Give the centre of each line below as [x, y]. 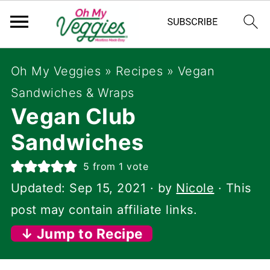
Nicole [195, 188]
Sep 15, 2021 [108, 188]
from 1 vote [119, 166]
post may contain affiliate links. [104, 210]
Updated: [40, 188]
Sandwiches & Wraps [72, 93]
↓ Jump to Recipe [81, 234]
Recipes [139, 71]
